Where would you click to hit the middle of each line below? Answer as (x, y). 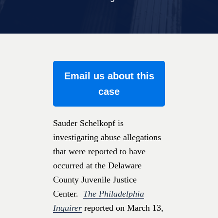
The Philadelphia (114, 193)
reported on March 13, (123, 208)
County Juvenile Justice (95, 179)
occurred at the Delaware (97, 165)
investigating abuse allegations (107, 137)
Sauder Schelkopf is (88, 123)
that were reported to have (99, 151)
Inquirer (67, 208)
